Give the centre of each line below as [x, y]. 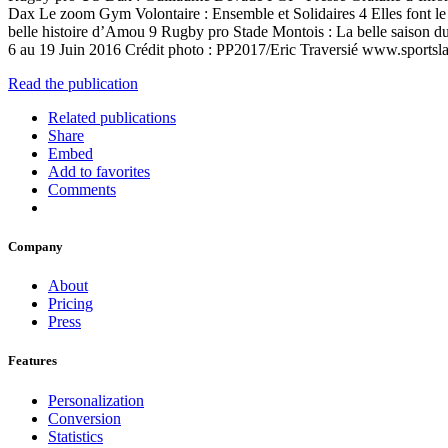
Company [35, 247]
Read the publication [73, 83]
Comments [82, 189]
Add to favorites [99, 171]
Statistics [75, 436]
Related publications [112, 117]
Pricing [70, 304]
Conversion [84, 418]
